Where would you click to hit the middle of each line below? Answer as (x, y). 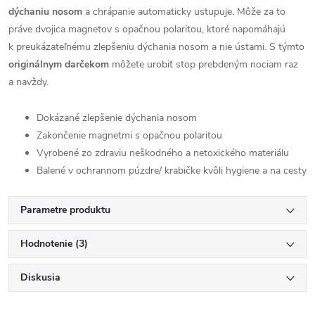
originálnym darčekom (59, 64)
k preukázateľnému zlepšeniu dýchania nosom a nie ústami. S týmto (156, 47)
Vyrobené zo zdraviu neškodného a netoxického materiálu (163, 153)
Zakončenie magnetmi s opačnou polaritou (129, 135)
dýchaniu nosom (45, 12)
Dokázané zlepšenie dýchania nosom (117, 118)
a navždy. (30, 82)
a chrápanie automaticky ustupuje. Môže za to (184, 12)
